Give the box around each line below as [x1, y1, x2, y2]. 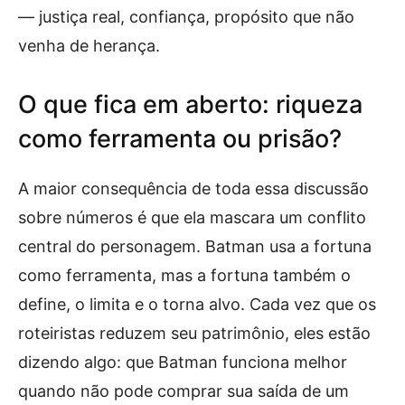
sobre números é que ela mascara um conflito [18, 207, 366, 227]
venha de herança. [18, 35, 160, 55]
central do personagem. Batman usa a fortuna [18, 236, 372, 256]
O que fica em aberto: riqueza [18, 89, 363, 119]
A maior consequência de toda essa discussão [18, 178, 369, 198]
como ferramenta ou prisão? [18, 123, 342, 154]
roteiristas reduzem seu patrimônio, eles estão [18, 323, 371, 343]
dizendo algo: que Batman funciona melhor [18, 352, 347, 372]
